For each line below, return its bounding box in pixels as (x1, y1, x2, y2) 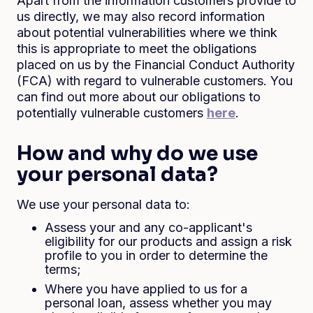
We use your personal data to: (17, 197, 190, 212)
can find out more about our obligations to (17, 89, 261, 104)
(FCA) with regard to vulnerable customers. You (17, 73, 293, 88)
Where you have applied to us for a (45, 282, 247, 296)
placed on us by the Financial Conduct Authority (17, 57, 295, 72)
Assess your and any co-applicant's (45, 220, 252, 235)
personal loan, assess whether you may (45, 296, 272, 310)
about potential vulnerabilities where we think (17, 25, 277, 40)
